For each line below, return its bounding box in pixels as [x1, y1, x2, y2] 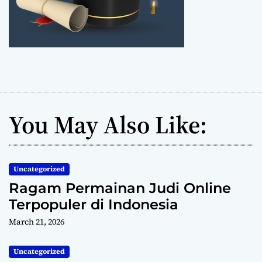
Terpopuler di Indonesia [9, 196, 178, 213]
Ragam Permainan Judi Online [9, 180, 231, 197]
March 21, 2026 [9, 216, 64, 228]
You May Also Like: [9, 108, 207, 142]
